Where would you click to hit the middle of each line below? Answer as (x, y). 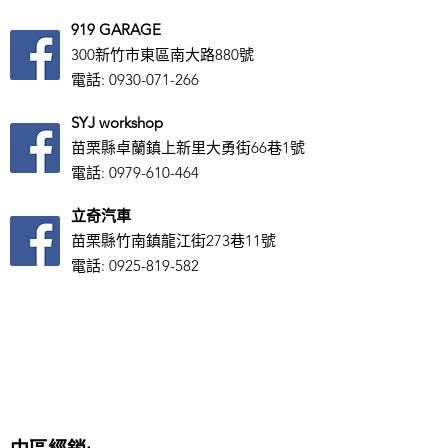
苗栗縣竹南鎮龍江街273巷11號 (173, 240)
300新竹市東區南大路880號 (162, 54)
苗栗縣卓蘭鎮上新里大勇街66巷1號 (188, 147)
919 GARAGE (116, 29)
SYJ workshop (117, 122)
